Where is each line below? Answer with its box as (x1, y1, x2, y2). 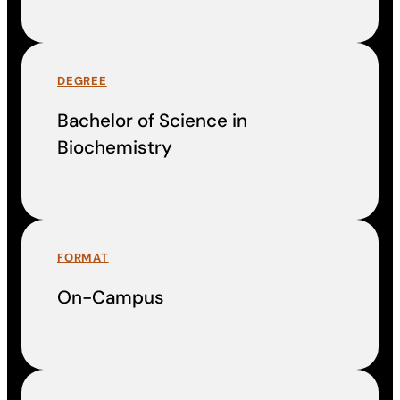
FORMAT (57, 249, 109, 265)
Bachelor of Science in (57, 109, 247, 133)
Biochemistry (57, 136, 172, 160)
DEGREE (57, 72, 107, 88)
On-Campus (57, 286, 164, 310)
